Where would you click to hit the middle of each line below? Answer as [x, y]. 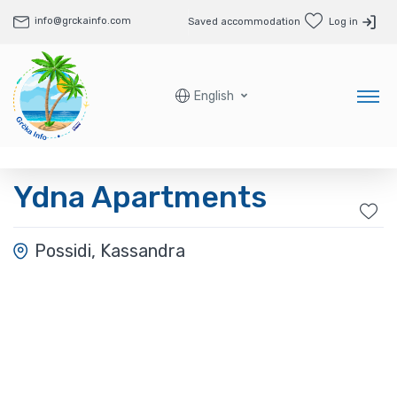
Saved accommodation [244, 21]
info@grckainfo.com [83, 20]
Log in [343, 21]
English [214, 96]
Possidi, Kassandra [110, 251]
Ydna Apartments [140, 197]
